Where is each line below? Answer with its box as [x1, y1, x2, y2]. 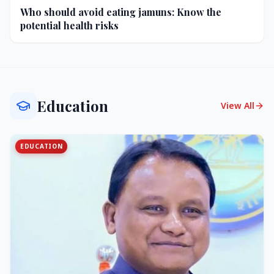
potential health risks [20, 19, 119, 32]
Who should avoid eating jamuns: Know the [20, 6, 221, 19]
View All [221, 100, 254, 112]
